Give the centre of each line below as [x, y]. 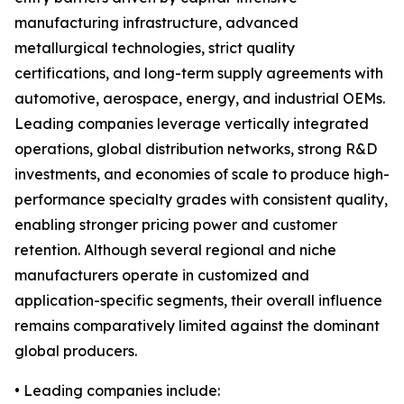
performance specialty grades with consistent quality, [201, 200]
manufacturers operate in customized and [162, 275]
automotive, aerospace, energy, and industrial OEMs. [200, 99]
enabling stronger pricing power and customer [176, 225]
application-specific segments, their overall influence [198, 301]
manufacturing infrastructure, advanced [156, 23]
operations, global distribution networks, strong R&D [196, 149]
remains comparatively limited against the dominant [197, 326]
